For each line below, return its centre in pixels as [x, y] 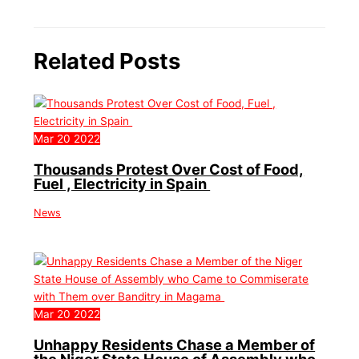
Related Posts [107, 61]
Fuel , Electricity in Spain [122, 183]
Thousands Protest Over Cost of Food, [169, 169]
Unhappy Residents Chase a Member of [175, 345]
